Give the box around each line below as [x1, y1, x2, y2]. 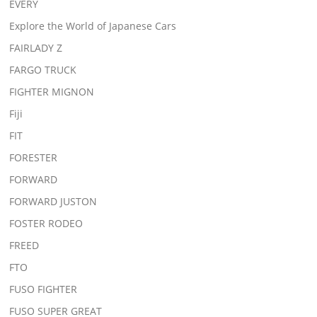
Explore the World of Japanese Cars [9, 18, 177, 33]
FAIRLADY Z [9, 40, 63, 54]
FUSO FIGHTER [9, 282, 78, 296]
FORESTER [9, 150, 58, 164]
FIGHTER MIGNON [9, 84, 95, 98]
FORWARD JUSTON [9, 194, 98, 208]
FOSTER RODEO [9, 216, 83, 230]
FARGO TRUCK [9, 62, 77, 76]
